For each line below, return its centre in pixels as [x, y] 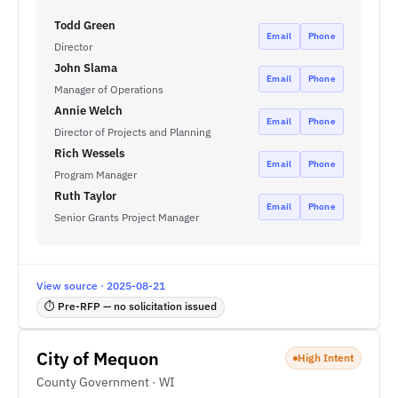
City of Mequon [98, 358]
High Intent [326, 358]
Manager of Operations [109, 89]
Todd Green [85, 25]
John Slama [86, 68]
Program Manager [96, 175]
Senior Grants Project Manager [127, 217]
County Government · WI [106, 382]
